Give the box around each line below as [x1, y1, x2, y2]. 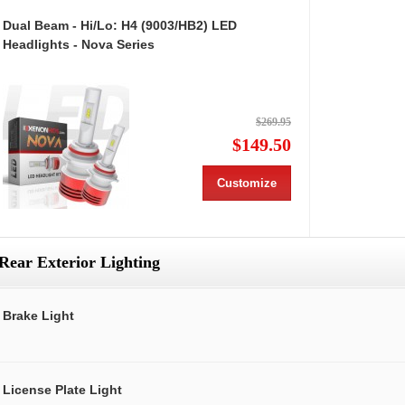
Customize [217, 176, 277, 191]
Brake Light [3, 308, 74, 324]
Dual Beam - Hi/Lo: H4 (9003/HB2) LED [3, 18, 237, 33]
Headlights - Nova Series [3, 37, 155, 52]
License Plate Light [3, 382, 122, 398]
